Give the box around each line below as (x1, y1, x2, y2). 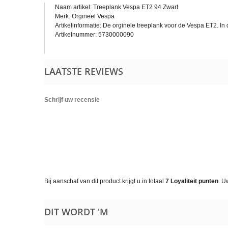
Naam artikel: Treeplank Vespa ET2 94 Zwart (55, 4, 178, 11)
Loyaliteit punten (169, 178, 218, 185)
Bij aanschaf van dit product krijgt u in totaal (44, 178, 165, 185)
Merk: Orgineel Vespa (55, 13, 115, 20)
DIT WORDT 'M (44, 206, 108, 218)
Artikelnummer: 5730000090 (55, 31, 134, 38)
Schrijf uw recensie (44, 96, 100, 103)
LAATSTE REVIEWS (44, 65, 123, 77)
